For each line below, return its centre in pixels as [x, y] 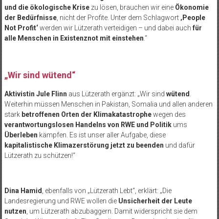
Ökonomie [192, 7]
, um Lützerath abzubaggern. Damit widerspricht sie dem [112, 211]
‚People [193, 17]
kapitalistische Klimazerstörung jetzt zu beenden [84, 145]
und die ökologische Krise [47, 7]
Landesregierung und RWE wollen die [61, 201]
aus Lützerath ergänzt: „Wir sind [116, 94]
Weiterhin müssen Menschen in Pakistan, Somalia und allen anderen [108, 104]
